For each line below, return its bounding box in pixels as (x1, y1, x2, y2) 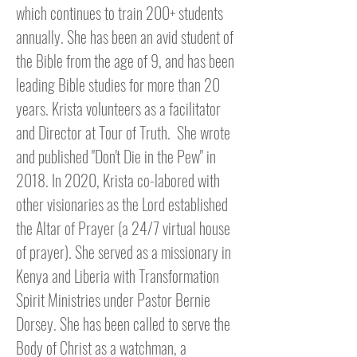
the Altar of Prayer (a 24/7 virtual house (16, 216, 230, 240)
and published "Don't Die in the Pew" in (16, 144, 216, 168)
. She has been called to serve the (53, 312, 230, 335)
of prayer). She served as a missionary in (16, 240, 231, 264)
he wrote (184, 120, 230, 144)
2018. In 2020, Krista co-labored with (16, 168, 220, 192)
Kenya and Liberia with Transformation (16, 264, 219, 288)
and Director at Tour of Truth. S (16, 120, 184, 144)
